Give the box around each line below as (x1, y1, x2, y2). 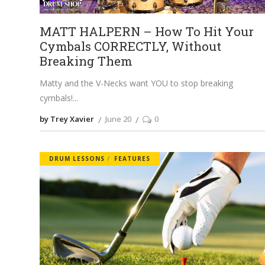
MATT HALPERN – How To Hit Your (40, 23, 254, 40)
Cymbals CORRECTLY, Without (40, 38, 222, 55)
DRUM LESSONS (49, 154, 105, 163)
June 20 (105, 114, 132, 125)
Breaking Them (40, 53, 133, 70)
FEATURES (114, 154, 151, 163)
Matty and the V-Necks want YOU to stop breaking (40, 77, 234, 89)
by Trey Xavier (40, 114, 95, 125)
